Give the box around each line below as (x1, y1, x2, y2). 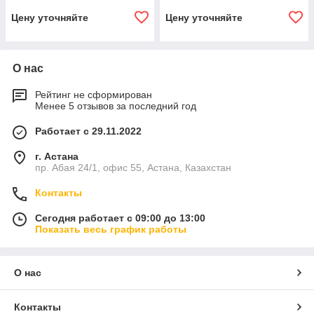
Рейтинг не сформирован (35, 89, 152, 100)
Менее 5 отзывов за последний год (35, 100, 196, 111)
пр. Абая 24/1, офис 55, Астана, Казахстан (35, 162, 231, 173)
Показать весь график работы (35, 224, 186, 235)
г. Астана (35, 151, 78, 162)
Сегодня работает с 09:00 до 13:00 (35, 212, 205, 224)
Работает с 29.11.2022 (35, 125, 142, 137)
